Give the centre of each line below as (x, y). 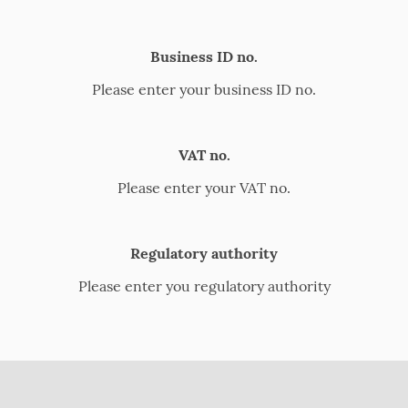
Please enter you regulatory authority (204, 286)
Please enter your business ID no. (204, 89)
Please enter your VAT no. (204, 187)
